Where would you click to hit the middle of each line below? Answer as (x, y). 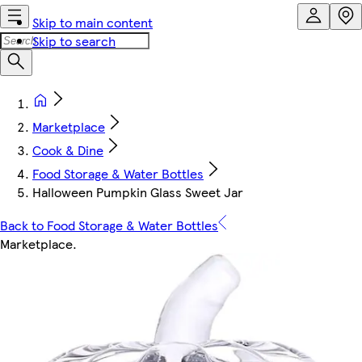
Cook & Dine (68, 150)
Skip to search (74, 41)
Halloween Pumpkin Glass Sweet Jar (138, 192)
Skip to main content (93, 22)
